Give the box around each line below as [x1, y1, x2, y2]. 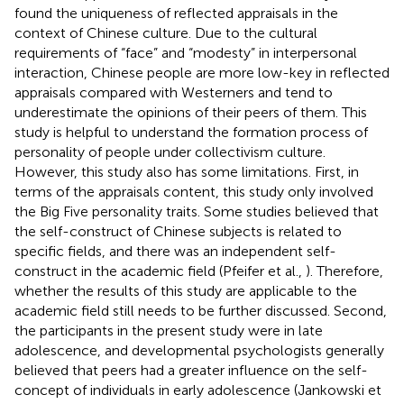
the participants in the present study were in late [14, 322, 323, 340]
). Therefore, [306, 262, 383, 280]
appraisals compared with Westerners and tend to [14, 84, 333, 102]
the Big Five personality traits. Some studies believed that [14, 203, 379, 221]
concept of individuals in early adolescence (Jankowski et [14, 381, 381, 399]
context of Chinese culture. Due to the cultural [14, 24, 317, 42]
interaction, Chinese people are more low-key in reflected [14, 64, 390, 82]
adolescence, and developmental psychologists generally [14, 342, 384, 360]
